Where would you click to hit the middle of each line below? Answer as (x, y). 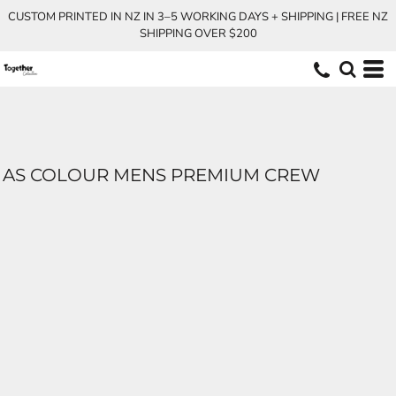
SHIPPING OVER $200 (198, 34)
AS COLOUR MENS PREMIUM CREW (161, 175)
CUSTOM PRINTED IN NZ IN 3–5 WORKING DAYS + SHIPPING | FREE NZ (198, 17)
